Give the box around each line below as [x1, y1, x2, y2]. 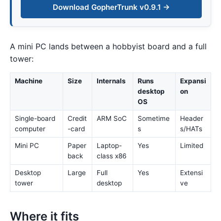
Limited [180, 141, 203, 149]
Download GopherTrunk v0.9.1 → [52, 2, 170, 12]
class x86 [96, 151, 126, 160]
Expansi [180, 76, 206, 85]
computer [14, 124, 45, 133]
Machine [14, 76, 42, 85]
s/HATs [180, 124, 202, 133]
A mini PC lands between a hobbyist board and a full [10, 41, 207, 52]
